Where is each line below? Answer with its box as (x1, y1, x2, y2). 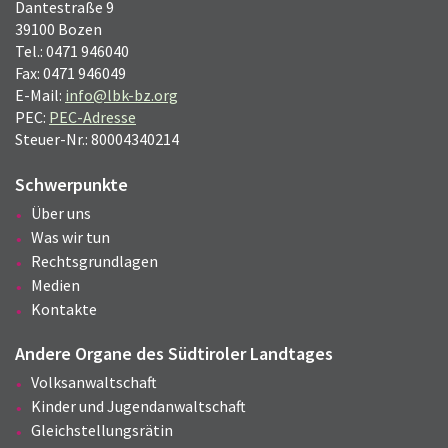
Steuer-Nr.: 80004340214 (15, 129, 179, 150)
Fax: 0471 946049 (15, 63, 126, 84)
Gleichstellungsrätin (31, 420, 173, 441)
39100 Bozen (15, 19, 102, 40)
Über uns (31, 203, 91, 224)
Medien (31, 275, 80, 296)
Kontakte (31, 299, 97, 320)
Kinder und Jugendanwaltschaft (31, 396, 246, 417)
